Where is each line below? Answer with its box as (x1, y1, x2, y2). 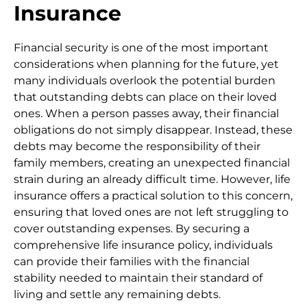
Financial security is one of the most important (14, 41, 269, 55)
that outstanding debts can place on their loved (14, 90, 277, 104)
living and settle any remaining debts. (14, 288, 221, 302)
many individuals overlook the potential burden (14, 74, 275, 88)
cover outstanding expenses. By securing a (14, 222, 249, 236)
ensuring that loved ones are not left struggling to (14, 206, 288, 219)
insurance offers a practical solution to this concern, (14, 189, 293, 203)
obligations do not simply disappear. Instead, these (14, 123, 293, 137)
